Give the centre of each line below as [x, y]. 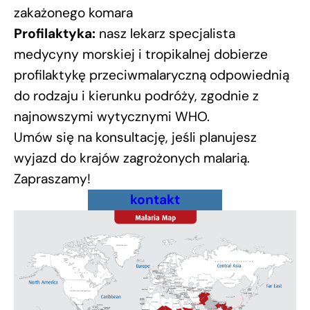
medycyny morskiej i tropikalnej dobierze [141, 54]
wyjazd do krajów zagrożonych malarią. [132, 158]
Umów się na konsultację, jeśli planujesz [135, 137]
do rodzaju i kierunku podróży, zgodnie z [136, 96]
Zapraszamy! [52, 179]
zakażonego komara [73, 13]
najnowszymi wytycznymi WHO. [112, 117]
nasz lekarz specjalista [165, 34]
